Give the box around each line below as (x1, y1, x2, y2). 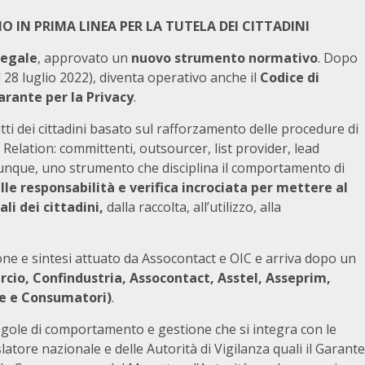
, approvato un (37, 49, 131, 67)
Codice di (260, 68, 319, 86)
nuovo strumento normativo (131, 49, 318, 67)
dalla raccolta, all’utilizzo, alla (107, 198, 281, 216)
